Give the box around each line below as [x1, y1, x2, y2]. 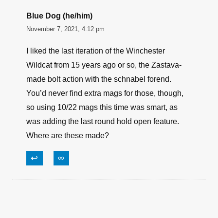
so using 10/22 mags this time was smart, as [26, 103, 178, 112]
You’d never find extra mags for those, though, [26, 89, 183, 98]
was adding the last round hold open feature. [26, 117, 179, 126]
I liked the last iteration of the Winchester [26, 47, 165, 55]
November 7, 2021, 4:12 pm [26, 25, 105, 33]
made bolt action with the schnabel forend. [26, 75, 171, 84]
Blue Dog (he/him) [26, 12, 92, 20]
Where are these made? [26, 131, 109, 140]
